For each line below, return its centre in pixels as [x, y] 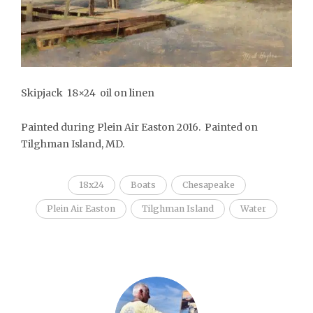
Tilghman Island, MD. [73, 144]
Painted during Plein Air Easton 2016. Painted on [139, 128]
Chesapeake [208, 185]
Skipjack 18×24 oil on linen [88, 93]
